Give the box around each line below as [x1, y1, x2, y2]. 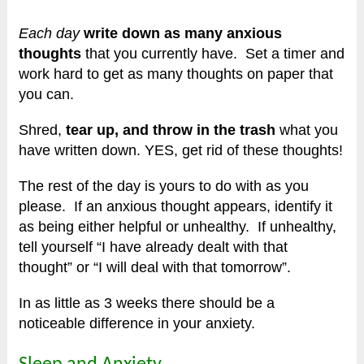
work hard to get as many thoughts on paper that [19, 66, 334, 83]
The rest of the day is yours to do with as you [19, 178, 310, 195]
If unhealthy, [258, 219, 337, 236]
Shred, [19, 122, 67, 139]
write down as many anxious [84, 25, 283, 42]
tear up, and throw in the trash [66, 122, 276, 139]
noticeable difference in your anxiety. [19, 315, 256, 332]
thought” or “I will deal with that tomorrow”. [19, 259, 292, 276]
